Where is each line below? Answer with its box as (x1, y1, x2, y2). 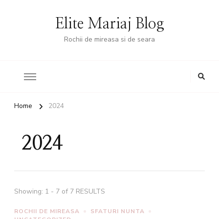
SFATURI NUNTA (90, 207, 145, 215)
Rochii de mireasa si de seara (64, 35, 155, 44)
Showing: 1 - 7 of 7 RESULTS (14, 187, 105, 196)
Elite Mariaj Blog (55, 17, 164, 31)
